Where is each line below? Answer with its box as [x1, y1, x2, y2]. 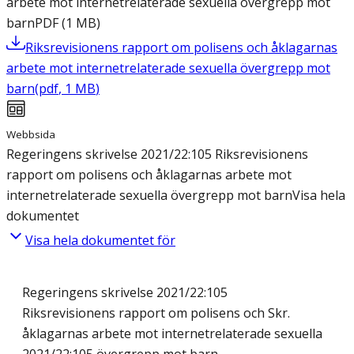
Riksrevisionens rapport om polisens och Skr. [22, 304, 290, 322]
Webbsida [6, 127, 55, 142]
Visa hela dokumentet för [25, 232, 175, 250]
